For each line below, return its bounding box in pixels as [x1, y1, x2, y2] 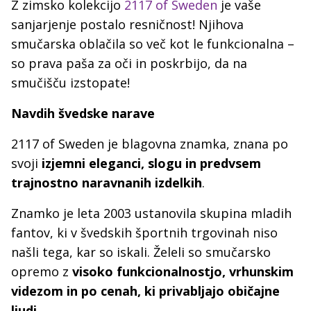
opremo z [11, 263, 72, 280]
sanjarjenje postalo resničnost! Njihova [11, 16, 244, 33]
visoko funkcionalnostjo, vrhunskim [72, 263, 294, 280]
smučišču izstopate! [11, 74, 130, 91]
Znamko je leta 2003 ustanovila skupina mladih [11, 205, 292, 221]
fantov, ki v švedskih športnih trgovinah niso [11, 224, 278, 241]
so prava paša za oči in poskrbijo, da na [11, 55, 247, 72]
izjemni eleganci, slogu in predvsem [42, 155, 261, 171]
